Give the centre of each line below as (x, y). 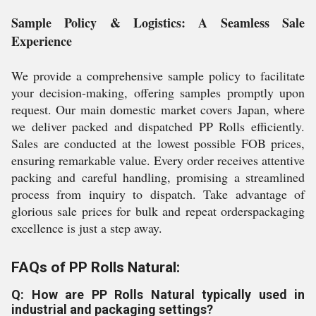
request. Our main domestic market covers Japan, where (158, 109)
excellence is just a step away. (87, 228)
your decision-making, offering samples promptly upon (158, 92)
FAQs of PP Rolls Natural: (96, 267)
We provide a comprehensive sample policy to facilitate (158, 75)
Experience (42, 41)
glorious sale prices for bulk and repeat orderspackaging (158, 211)
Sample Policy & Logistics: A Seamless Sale (158, 23)
